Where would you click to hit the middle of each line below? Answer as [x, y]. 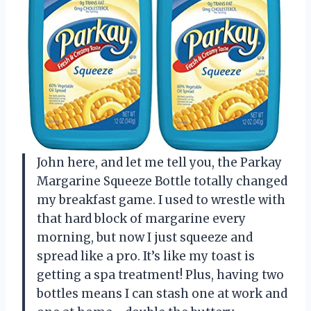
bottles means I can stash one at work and [162, 294]
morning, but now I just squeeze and [145, 238]
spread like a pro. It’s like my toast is [146, 257]
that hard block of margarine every [141, 219]
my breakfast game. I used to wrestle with [161, 200]
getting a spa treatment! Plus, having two [160, 275]
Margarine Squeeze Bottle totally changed [162, 182]
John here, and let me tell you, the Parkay [159, 163]
